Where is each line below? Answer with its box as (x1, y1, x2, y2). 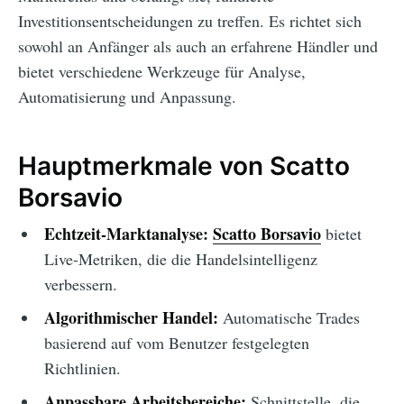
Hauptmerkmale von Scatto (18, 150, 350, 181)
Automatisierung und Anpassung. (18, 86, 236, 108)
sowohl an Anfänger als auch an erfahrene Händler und (18, 35, 378, 58)
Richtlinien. (43, 357, 121, 380)
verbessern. (43, 273, 117, 296)
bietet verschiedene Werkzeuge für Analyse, (18, 60, 306, 83)
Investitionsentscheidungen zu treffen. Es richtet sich (18, 10, 362, 32)
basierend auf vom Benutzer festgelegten (43, 332, 309, 354)
